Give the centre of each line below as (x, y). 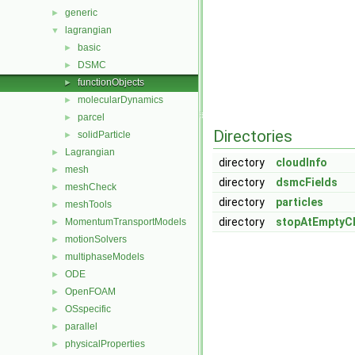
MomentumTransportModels (126, 222)
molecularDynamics (120, 100)
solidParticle (104, 135)
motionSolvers (96, 239)
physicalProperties (105, 344)
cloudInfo (302, 162)
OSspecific (88, 309)
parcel (91, 117)
